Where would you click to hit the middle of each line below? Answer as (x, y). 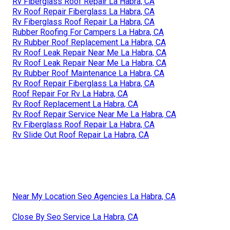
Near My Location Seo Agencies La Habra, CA (94, 197)
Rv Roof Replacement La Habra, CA (75, 104)
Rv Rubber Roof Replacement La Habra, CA (89, 43)
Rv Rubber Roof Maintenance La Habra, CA (88, 73)
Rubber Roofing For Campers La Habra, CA (88, 32)
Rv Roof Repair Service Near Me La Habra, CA (94, 114)
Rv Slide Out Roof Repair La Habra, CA (81, 135)
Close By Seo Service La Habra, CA (75, 217)
